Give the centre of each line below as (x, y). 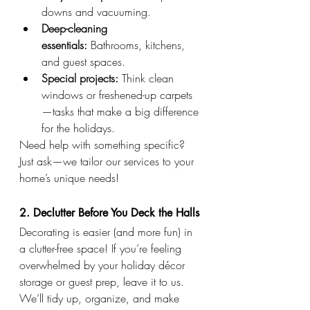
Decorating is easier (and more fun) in (108, 232)
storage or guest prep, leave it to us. (103, 282)
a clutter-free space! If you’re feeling (102, 249)
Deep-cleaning (76, 29)
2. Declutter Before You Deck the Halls (109, 213)
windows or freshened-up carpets (117, 95)
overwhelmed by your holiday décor (104, 265)
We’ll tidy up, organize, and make (101, 299)
